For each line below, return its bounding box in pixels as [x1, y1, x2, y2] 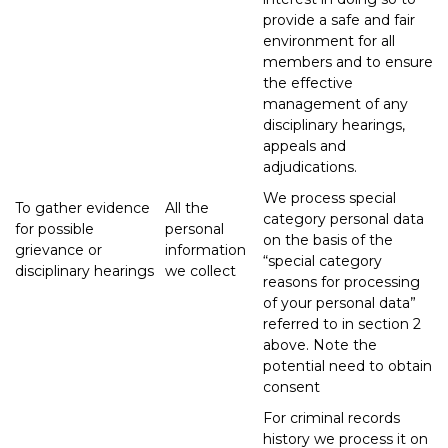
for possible [15, 219, 94, 238]
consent [263, 377, 320, 396]
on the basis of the [263, 230, 393, 249]
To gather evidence [15, 198, 150, 217]
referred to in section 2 [263, 314, 421, 333]
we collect [165, 261, 236, 280]
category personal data [263, 209, 424, 228]
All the [165, 198, 209, 217]
